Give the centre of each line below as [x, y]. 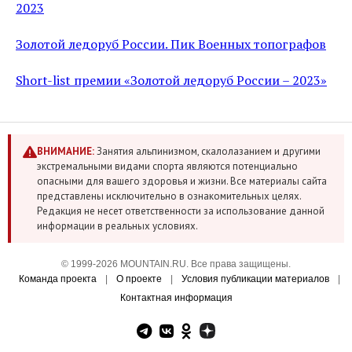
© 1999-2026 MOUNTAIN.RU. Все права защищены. [176, 264]
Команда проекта [57, 279]
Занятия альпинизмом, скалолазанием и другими [207, 151]
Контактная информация [176, 298]
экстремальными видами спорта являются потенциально [167, 166]
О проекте [139, 279]
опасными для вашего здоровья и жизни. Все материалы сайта [182, 181]
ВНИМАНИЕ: [66, 151]
